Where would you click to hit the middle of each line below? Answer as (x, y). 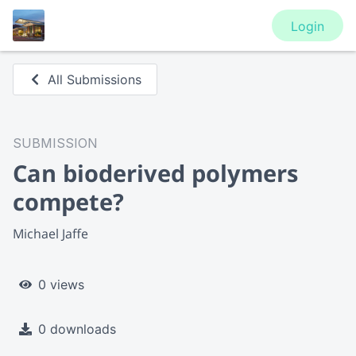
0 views (61, 284)
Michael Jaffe (50, 233)
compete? (68, 201)
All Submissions (95, 79)
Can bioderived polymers (155, 173)
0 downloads (77, 329)
